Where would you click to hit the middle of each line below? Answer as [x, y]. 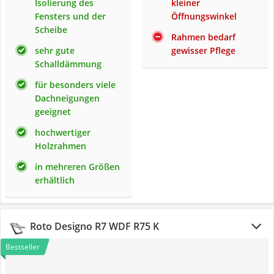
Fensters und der [70, 16]
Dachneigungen [67, 98]
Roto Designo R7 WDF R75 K [94, 226]
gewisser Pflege [203, 50]
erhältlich [55, 180]
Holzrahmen [61, 146]
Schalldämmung [68, 64]
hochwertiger [63, 132]
